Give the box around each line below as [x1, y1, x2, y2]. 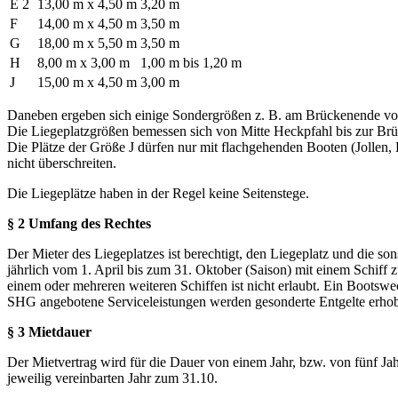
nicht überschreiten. [7, 155, 116, 171]
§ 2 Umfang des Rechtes [7, 215, 151, 231]
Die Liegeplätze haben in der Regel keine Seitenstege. [7, 185, 309, 201]
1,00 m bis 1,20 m [140, 54, 242, 70]
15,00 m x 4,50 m [37, 74, 137, 90]
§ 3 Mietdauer [7, 323, 92, 339]
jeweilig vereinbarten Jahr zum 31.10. [7, 370, 218, 386]
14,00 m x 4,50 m [37, 15, 137, 31]
